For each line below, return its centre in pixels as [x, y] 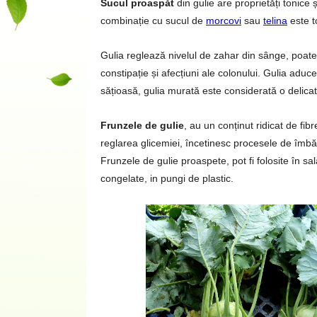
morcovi [224, 21]
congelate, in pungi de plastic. [167, 178]
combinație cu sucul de [153, 21]
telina [275, 21]
